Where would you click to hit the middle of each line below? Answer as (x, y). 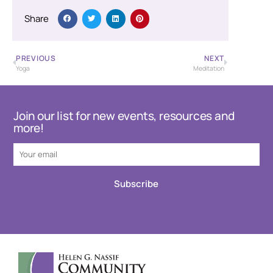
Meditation (209, 68)
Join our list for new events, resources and (124, 115)
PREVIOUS (36, 58)
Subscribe (136, 183)
